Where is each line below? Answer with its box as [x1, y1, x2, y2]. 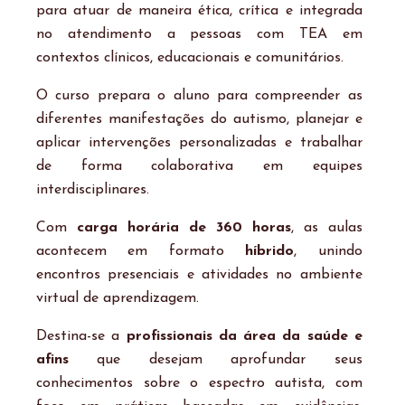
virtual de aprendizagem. [36, 291, 199, 306]
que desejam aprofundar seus [69, 353, 363, 368]
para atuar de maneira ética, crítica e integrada [36, 4, 363, 19]
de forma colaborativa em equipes [36, 159, 363, 174]
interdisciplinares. [36, 183, 149, 198]
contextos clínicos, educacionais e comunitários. [36, 51, 344, 66]
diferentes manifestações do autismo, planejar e [36, 112, 363, 127]
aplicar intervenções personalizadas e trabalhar [36, 136, 363, 151]
